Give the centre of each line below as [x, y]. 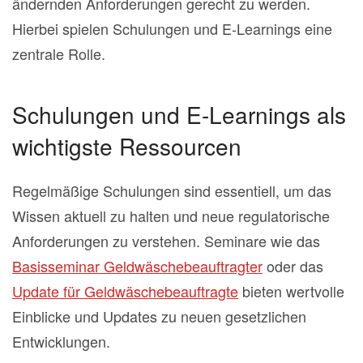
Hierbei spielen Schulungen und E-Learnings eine [172, 29]
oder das [293, 266]
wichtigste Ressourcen [127, 146]
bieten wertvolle [291, 291]
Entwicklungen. [61, 342]
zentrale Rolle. [59, 54]
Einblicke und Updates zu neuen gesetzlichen [159, 316]
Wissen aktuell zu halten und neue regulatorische [171, 216]
